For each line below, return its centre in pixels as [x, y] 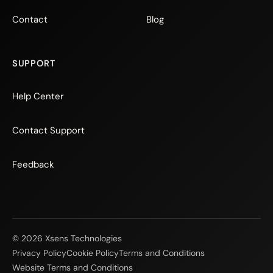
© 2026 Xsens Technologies [67, 238]
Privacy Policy [39, 253]
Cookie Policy [93, 253]
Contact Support [48, 130]
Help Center [38, 96]
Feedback [33, 165]
